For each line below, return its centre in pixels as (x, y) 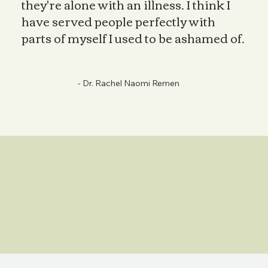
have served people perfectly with (118, 20)
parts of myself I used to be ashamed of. (133, 37)
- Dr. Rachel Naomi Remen (129, 83)
